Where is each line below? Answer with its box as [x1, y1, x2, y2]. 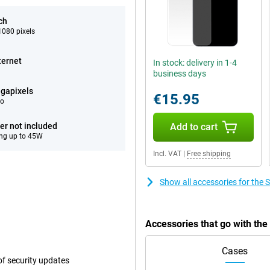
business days [153, 69, 206, 78]
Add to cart [169, 121, 218, 133]
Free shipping [187, 149, 231, 158]
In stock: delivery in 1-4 [153, 58, 237, 67]
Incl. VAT [153, 149, 181, 158]
